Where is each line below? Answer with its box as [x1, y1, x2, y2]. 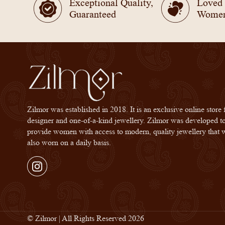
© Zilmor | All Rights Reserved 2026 [27, 213, 144, 223]
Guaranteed [69, 9, 117, 20]
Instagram [26, 170, 58, 180]
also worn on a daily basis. [27, 138, 111, 148]
